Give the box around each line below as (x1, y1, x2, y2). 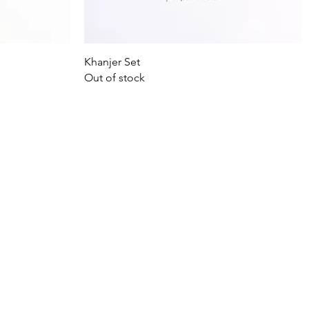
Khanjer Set (83, 54, 140, 68)
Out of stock (83, 70, 145, 84)
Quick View (168, 54, 217, 67)
